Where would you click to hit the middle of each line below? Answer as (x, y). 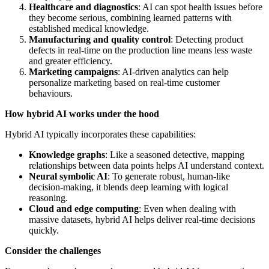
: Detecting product (207, 39)
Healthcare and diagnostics (83, 7)
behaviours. (51, 93)
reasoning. (48, 198)
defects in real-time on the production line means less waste (141, 50)
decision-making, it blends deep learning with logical (128, 187)
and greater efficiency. (71, 61)
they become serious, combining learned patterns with (130, 17)
